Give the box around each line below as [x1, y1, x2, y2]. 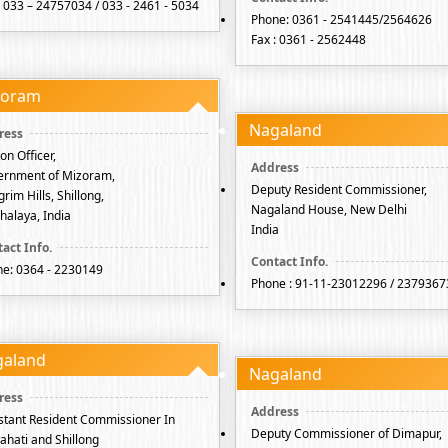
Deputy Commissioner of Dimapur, [251, 425, 442, 442]
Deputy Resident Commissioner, [251, 181, 427, 198]
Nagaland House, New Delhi [251, 201, 407, 218]
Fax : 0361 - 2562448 [251, 31, 366, 48]
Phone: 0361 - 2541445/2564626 [251, 11, 432, 28]
